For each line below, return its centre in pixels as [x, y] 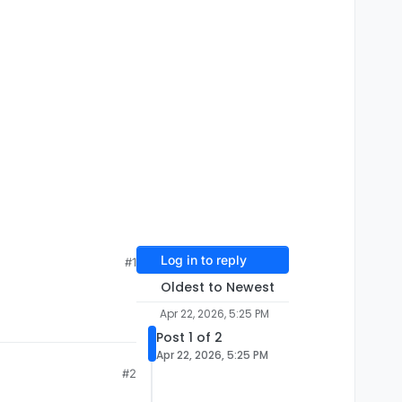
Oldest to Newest [217, 288]
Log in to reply [203, 260]
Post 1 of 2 [189, 338]
